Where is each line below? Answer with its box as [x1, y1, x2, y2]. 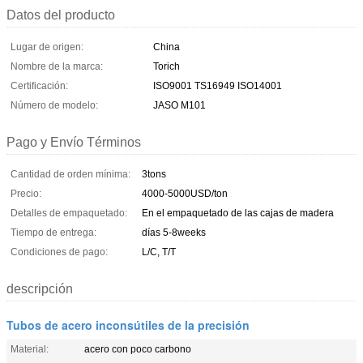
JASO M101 [153, 99, 206, 111]
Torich [153, 60, 180, 72]
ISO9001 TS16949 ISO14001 [153, 79, 282, 92]
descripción [6, 281, 73, 296]
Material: [11, 343, 49, 355]
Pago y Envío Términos [6, 135, 141, 149]
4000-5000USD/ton [142, 187, 228, 199]
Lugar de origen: [11, 41, 83, 53]
